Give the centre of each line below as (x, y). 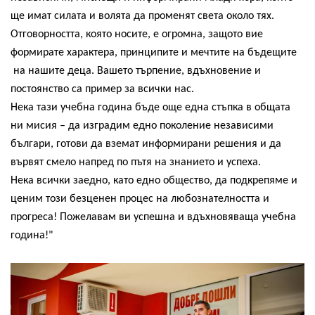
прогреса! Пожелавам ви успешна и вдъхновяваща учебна (153, 217)
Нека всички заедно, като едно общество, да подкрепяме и (154, 180)
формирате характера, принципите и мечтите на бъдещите (154, 52)
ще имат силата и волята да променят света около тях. (142, 16)
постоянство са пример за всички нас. (102, 89)
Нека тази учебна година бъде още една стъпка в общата (150, 107)
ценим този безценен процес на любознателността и (140, 199)
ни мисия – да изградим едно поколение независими (142, 126)
